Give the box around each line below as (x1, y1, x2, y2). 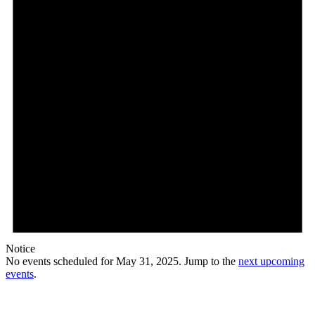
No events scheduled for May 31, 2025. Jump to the (6, 255, 238, 268)
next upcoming (238, 255, 304, 268)
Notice (6, 243, 35, 255)
